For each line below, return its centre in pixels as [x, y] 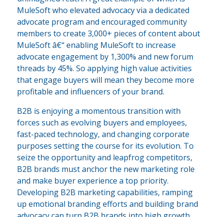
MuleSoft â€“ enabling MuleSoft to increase [96, 45]
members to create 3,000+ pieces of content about [108, 34]
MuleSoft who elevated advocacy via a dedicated [103, 10]
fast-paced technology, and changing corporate [103, 134]
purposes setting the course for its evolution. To [105, 146]
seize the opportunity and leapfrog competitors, [105, 158]
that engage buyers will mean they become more [106, 80]
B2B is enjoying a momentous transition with [99, 111]
